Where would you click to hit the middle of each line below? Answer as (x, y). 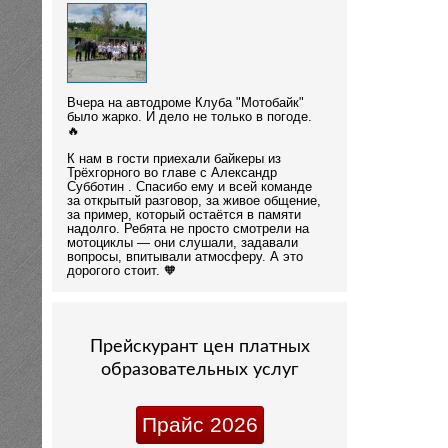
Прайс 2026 (199, 424)
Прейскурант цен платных (199, 346)
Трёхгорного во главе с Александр (172, 172)
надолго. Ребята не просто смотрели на (188, 228)
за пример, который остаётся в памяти (184, 214)
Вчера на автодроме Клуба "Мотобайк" (185, 102)
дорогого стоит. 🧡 (122, 270)
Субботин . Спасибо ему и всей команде (189, 186)
